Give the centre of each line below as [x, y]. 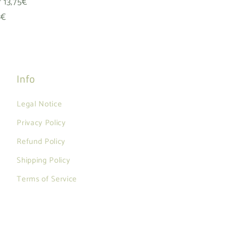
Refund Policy [41, 141]
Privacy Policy [41, 123]
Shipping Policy [44, 160]
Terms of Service [47, 179]
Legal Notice [40, 104]
